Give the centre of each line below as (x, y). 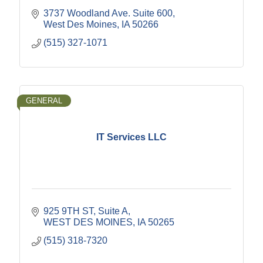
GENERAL (44, 101)
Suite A (113, 211)
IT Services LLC (131, 137)
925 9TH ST (68, 211)
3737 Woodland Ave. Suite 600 (108, 14)
